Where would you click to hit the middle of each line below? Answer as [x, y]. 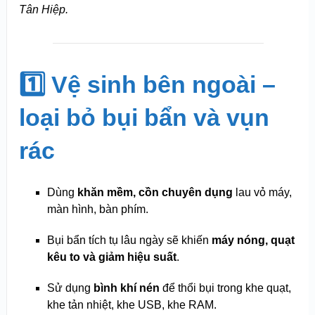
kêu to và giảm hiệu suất [111, 257]
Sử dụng [70, 288]
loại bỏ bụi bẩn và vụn [144, 118]
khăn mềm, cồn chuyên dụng [155, 193]
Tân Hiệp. [43, 10]
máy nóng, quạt [253, 240]
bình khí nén [126, 288]
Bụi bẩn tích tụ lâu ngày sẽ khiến [129, 240]
